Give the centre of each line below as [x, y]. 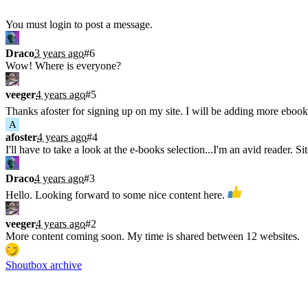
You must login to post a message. [79, 24]
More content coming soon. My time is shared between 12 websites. [153, 236]
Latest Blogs [37, 277]
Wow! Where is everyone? [63, 65]
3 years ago [59, 53]
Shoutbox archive [44, 265]
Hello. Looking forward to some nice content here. [117, 195]
